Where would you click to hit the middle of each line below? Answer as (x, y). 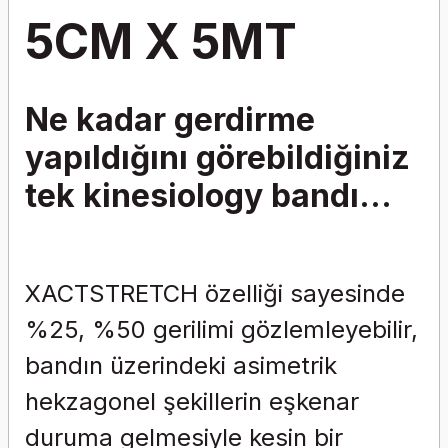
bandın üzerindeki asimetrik (181, 365)
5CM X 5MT (161, 41)
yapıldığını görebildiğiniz (217, 157)
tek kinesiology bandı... (208, 195)
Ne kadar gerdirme (170, 119)
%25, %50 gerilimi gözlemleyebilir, (221, 329)
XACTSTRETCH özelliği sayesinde (215, 293)
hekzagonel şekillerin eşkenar (192, 401)
